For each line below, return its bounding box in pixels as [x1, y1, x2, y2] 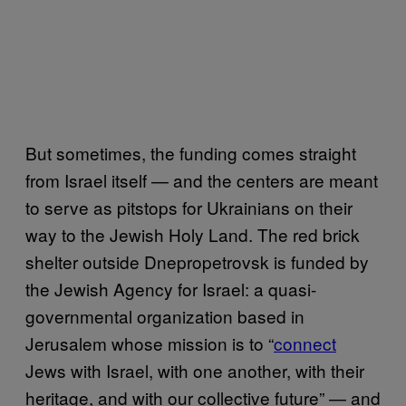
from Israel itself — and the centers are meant [25, 167, 378, 192]
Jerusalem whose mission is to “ [25, 330, 274, 355]
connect [274, 330, 336, 355]
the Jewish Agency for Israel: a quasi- [25, 275, 316, 301]
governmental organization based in [25, 303, 304, 328]
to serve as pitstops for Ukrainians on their [25, 194, 353, 219]
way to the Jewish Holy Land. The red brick [25, 221, 360, 246]
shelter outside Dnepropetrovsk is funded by [25, 248, 369, 274]
